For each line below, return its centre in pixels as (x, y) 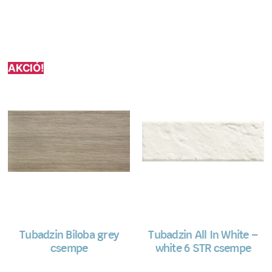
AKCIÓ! (26, 68)
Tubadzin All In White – (203, 236)
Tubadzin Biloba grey (69, 236)
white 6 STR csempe (203, 249)
